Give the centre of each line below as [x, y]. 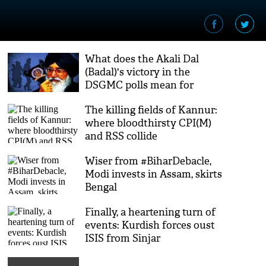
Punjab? [104, 98]
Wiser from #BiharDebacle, [148, 161]
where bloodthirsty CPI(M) [148, 123]
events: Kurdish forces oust [150, 225]
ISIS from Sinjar [123, 238]
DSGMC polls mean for [140, 85]
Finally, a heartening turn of [151, 212]
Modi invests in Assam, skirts [154, 174]
